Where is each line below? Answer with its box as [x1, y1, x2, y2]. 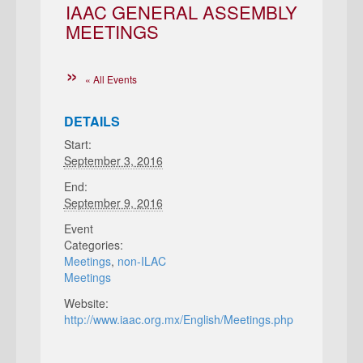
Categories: [63, 237, 123, 253]
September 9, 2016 [63, 194, 163, 211]
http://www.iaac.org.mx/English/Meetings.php [63, 311, 293, 327]
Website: [63, 295, 109, 311]
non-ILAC [117, 253, 166, 269]
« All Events [85, 72, 137, 86]
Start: [63, 136, 92, 152]
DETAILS [63, 112, 120, 130]
